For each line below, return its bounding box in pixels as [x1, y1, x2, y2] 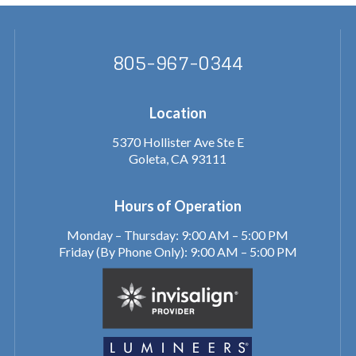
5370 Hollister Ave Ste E [111, 134, 244, 149]
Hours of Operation [114, 197, 242, 215]
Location [149, 104, 207, 122]
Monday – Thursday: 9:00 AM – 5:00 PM [67, 227, 288, 242]
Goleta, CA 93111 [129, 151, 226, 166]
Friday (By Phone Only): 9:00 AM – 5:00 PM [58, 244, 297, 259]
